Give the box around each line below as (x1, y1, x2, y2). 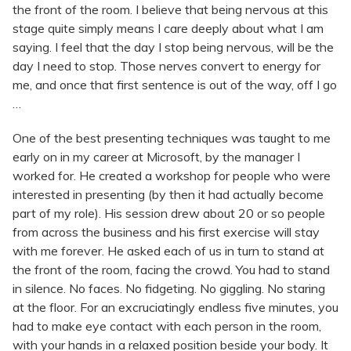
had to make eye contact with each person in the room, (13, 317, 321, 334)
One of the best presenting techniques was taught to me (13, 129, 331, 146)
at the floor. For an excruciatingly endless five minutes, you (13, 299, 338, 315)
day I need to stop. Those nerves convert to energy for (13, 57, 320, 74)
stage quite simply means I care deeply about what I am (13, 20, 324, 36)
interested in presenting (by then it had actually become (13, 186, 324, 202)
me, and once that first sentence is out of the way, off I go (13, 76, 337, 92)
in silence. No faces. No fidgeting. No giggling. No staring (13, 280, 325, 296)
